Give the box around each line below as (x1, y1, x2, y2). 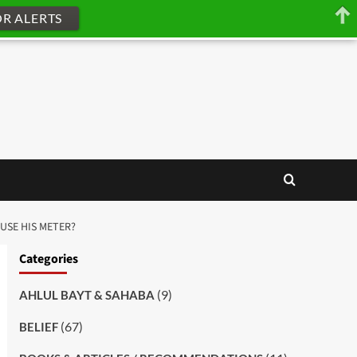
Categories (18, 249, 78, 268)
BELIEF (18, 319, 58, 334)
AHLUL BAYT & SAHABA (18, 287, 155, 302)
